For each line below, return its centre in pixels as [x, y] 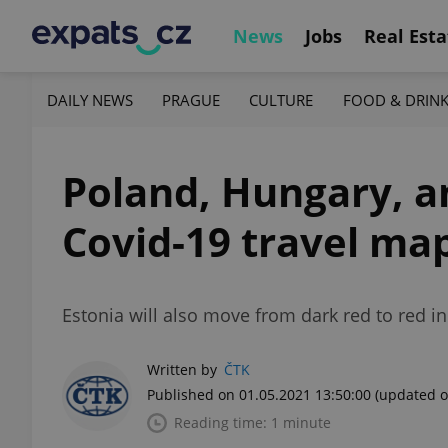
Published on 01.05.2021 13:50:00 [259, 394]
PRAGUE [191, 99]
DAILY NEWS [90, 99]
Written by [182, 369]
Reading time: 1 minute [252, 422]
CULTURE [281, 99]
